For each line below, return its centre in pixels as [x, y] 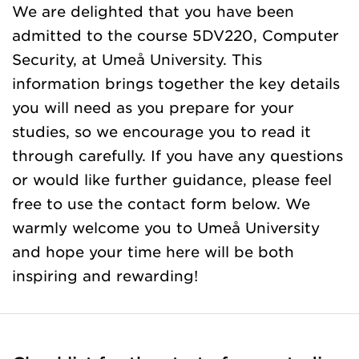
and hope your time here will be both [153, 252]
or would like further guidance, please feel [172, 179]
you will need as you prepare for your [153, 107]
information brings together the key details [176, 83]
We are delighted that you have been [153, 11]
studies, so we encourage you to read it [161, 131]
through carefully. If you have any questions [177, 155]
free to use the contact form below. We [161, 204]
